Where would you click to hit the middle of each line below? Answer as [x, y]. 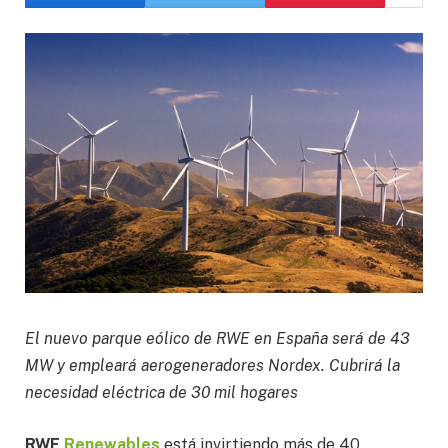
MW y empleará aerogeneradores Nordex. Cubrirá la [212, 366]
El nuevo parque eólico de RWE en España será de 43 [217, 339]
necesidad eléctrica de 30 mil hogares [161, 393]
